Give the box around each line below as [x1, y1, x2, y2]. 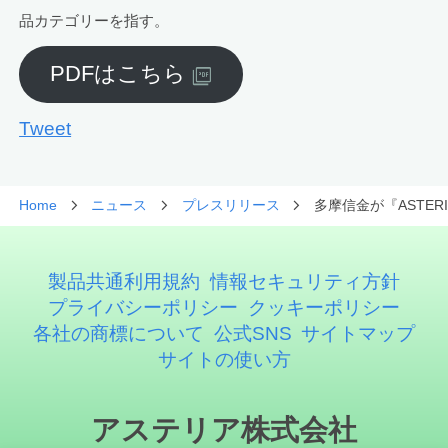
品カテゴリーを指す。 [19, 11, 170, 29]
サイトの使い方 [157, 348, 291, 370]
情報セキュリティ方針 [209, 270, 400, 292]
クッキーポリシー [247, 296, 400, 318]
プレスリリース [181, 197, 280, 214]
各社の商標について [32, 322, 204, 344]
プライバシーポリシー [48, 296, 239, 318]
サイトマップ [301, 322, 416, 344]
